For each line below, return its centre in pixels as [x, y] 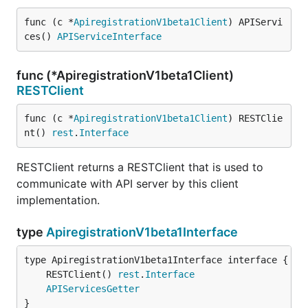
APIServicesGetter [93, 289]
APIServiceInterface [109, 36]
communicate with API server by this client [128, 184]
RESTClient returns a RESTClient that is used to [140, 167]
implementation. [58, 200]
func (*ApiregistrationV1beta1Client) [125, 75]
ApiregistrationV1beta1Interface [142, 232]
